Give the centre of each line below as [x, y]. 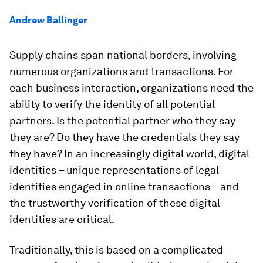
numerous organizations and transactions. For [122, 71]
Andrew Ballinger [48, 20]
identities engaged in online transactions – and [124, 186]
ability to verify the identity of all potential [112, 104]
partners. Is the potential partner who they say [122, 121]
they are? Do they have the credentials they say [124, 137]
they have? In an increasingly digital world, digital [129, 154]
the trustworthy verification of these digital [115, 203]
